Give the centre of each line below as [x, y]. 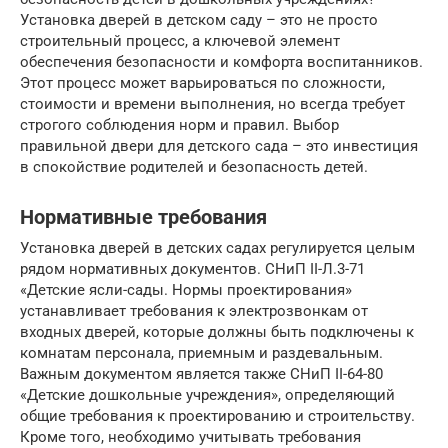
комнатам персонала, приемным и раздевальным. [201, 353]
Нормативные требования [143, 218]
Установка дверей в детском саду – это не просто [199, 20]
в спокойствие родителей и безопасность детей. [194, 167]
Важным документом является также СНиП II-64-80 [201, 374]
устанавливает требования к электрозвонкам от [194, 311]
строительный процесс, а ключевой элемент [180, 41]
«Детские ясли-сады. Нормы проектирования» [186, 290]
